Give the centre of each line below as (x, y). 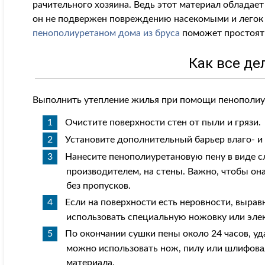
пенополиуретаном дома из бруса (106, 33)
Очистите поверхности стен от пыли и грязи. (163, 122)
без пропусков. (99, 186)
